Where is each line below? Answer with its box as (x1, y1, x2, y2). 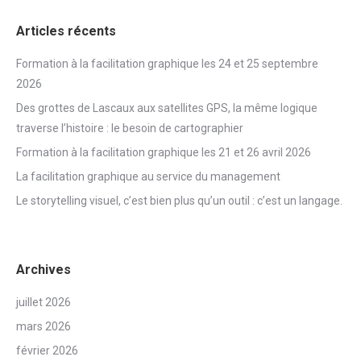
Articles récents (16, 23, 116, 39)
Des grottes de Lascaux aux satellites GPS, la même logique (16, 101, 317, 114)
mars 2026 (16, 319, 71, 333)
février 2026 (16, 343, 78, 357)
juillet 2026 (16, 295, 71, 309)
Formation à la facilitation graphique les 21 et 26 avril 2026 (16, 145, 311, 159)
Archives (16, 261, 71, 277)
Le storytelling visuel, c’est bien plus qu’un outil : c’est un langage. (16, 193, 342, 207)
